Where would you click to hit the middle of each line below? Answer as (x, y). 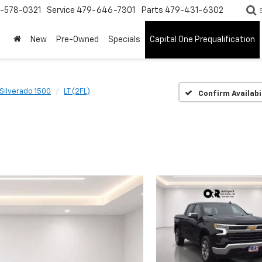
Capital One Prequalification (202, 40)
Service (61, 11)
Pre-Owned (77, 40)
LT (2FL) (77, 92)
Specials (124, 40)
